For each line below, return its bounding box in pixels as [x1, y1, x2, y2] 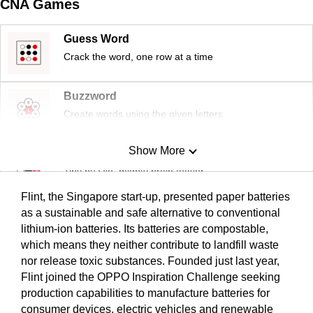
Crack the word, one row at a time [64, 50, 213, 62]
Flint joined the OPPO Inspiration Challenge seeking [21, 270, 280, 283]
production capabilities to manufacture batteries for [21, 286, 270, 299]
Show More [128, 144, 185, 156]
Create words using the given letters [64, 108, 223, 119]
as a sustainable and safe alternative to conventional [21, 206, 280, 219]
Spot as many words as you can [64, 279, 205, 291]
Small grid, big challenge [64, 222, 172, 234]
